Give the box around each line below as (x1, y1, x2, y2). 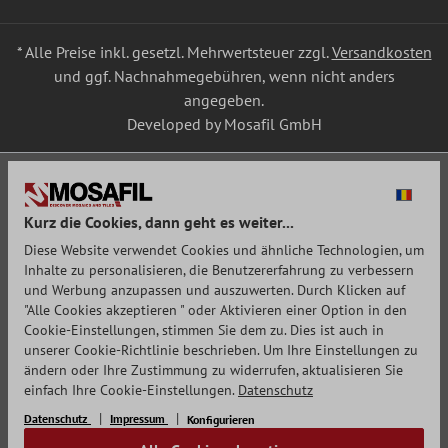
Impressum (110, 411, 168, 426)
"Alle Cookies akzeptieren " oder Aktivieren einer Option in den (24, 301, 407, 319)
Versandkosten (331, 42, 432, 62)
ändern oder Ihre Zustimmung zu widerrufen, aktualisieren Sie (24, 361, 403, 379)
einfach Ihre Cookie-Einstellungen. (24, 381, 238, 399)
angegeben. (184, 90, 264, 110)
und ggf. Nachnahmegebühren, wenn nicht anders (53, 66, 395, 86)
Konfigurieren (187, 412, 255, 428)
